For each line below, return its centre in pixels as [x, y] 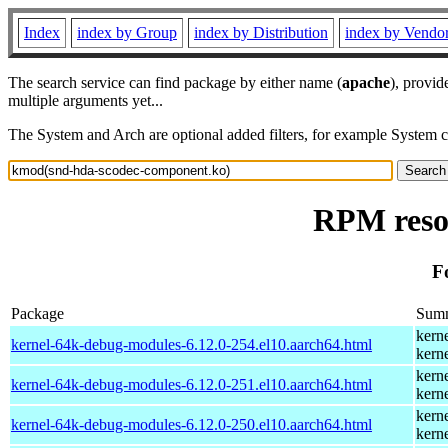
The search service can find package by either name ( [175, 82]
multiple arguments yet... [85, 100]
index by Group [127, 32]
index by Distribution [261, 32]
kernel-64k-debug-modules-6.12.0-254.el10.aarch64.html [191, 344]
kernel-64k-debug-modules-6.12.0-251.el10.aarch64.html [191, 384]
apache [366, 82]
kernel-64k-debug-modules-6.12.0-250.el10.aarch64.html [191, 424]
